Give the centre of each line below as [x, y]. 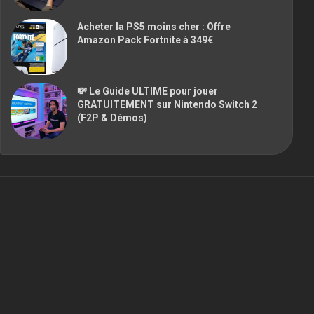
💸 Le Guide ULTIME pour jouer [148, 91]
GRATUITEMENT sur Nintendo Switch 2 [167, 104]
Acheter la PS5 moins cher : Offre [154, 26]
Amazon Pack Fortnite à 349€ [145, 40]
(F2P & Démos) [112, 117]
